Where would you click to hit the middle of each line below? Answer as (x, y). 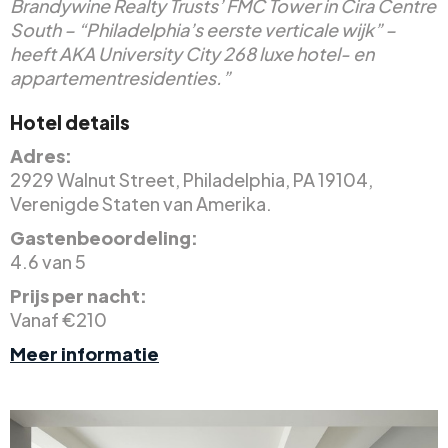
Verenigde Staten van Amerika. (141, 203)
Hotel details (70, 121)
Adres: (41, 155)
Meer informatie (84, 353)
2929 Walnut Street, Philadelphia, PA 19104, (191, 179)
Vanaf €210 (58, 319)
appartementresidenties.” (120, 77)
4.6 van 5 (48, 261)
